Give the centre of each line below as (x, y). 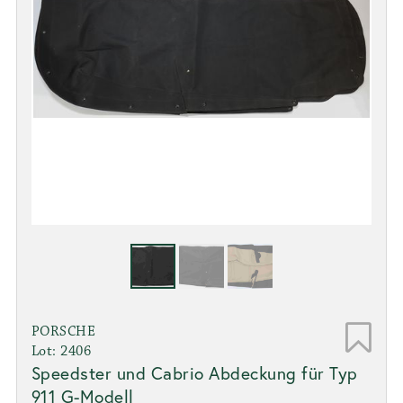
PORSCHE (63, 331)
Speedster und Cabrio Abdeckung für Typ (194, 372)
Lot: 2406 (61, 351)
